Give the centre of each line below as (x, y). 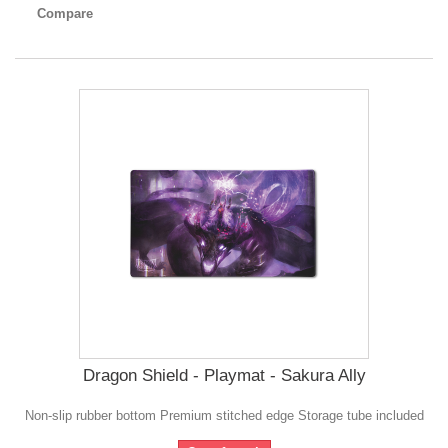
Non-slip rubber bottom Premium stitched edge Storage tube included (224, 416)
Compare (64, 14)
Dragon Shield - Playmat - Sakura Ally (224, 376)
